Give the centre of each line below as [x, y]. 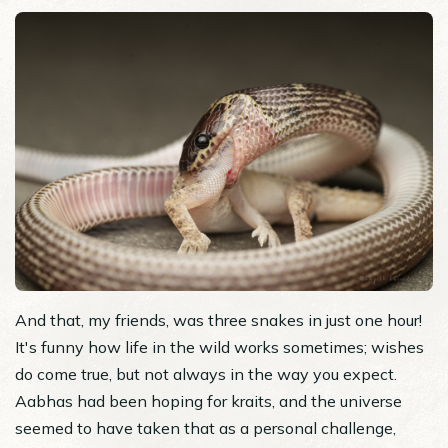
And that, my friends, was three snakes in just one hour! [218, 319]
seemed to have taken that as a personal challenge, [205, 427]
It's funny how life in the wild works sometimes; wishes [219, 346]
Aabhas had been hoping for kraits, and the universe [208, 400]
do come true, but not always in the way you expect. [206, 373]
